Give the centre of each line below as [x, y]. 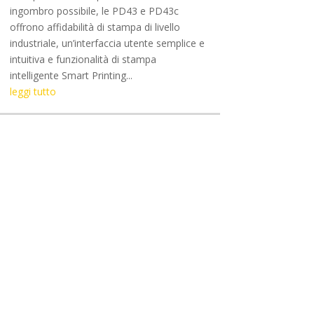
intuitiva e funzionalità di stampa [83, 59]
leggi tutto [33, 91]
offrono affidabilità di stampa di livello [95, 27]
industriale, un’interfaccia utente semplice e [107, 43]
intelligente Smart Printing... [71, 75]
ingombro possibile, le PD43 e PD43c [94, 11]
